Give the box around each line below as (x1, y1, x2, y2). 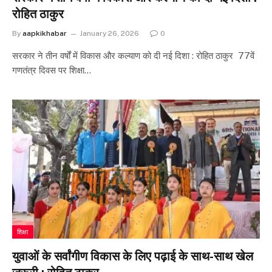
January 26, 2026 (80, 29, 139, 38)
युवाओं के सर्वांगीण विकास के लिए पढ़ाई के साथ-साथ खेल (12, 249, 253, 263)
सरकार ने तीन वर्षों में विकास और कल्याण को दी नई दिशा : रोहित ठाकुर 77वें (12, 50, 254, 61)
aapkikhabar (22, 29, 67, 38)
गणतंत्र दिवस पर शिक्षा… (12, 64, 91, 75)
